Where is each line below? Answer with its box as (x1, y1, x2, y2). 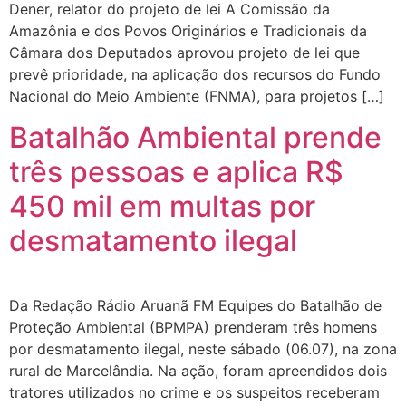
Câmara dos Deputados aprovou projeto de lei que (9, 43, 360, 63)
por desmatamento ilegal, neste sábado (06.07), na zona (9, 339, 397, 358)
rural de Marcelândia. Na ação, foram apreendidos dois (9, 361, 387, 380)
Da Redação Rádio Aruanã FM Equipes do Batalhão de (9, 295, 382, 314)
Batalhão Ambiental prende (9, 119, 382, 155)
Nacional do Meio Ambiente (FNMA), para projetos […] (9, 87, 384, 106)
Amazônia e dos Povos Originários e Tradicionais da (9, 22, 367, 41)
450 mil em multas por (9, 188, 315, 224)
